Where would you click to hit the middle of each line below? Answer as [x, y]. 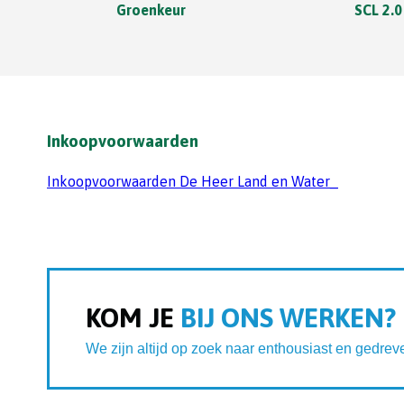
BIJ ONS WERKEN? [285, 318]
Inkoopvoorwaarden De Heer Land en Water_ [193, 182]
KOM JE [130, 318]
